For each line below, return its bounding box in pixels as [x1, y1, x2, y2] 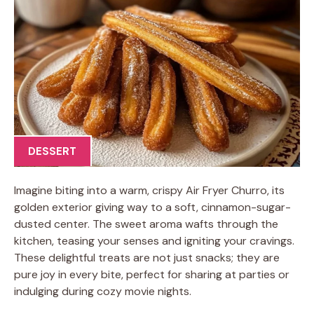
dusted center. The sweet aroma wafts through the [14, 216, 278, 231]
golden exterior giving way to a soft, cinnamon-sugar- [14, 199, 291, 214]
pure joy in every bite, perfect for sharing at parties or [14, 266, 289, 282]
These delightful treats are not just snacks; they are [14, 250, 280, 265]
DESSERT [28, 144, 76, 158]
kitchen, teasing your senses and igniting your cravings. [14, 233, 294, 248]
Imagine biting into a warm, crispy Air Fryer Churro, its [14, 182, 285, 198]
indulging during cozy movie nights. [14, 283, 191, 299]
